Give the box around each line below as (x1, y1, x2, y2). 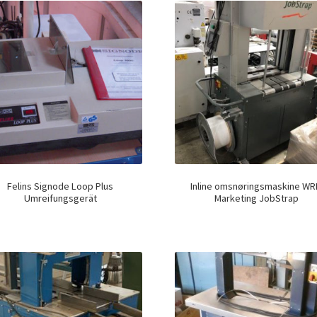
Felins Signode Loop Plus (7, 179, 114, 192)
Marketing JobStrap (214, 191, 299, 204)
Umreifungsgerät (23, 191, 97, 204)
